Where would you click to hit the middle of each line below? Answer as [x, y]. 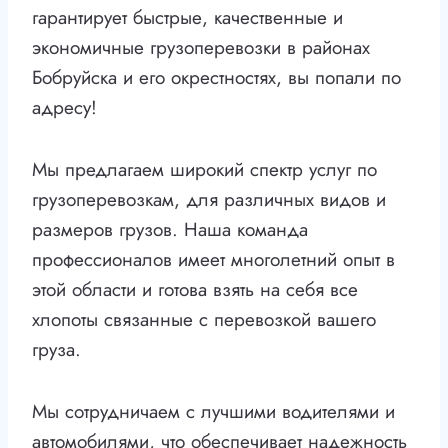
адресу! [64, 108]
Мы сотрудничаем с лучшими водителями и [213, 412]
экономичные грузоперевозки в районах [201, 48]
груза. [56, 350]
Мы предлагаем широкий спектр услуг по [204, 170]
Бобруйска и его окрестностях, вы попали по [216, 78]
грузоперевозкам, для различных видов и [209, 200]
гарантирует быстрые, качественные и [187, 18]
